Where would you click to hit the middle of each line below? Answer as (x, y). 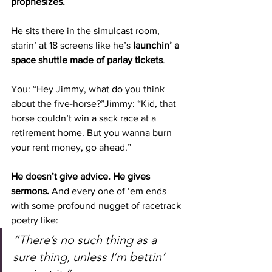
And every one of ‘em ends (110, 191)
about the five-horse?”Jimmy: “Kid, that (95, 104)
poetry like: (35, 220)
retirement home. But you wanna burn (93, 133)
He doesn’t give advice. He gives (82, 176)
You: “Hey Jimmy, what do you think (89, 89)
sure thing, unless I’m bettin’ (90, 257)
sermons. (31, 191)
